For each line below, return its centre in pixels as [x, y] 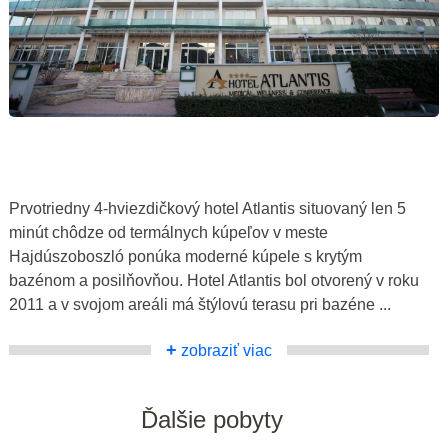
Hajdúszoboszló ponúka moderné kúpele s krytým [185, 256]
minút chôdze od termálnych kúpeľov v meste [168, 232]
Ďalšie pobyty [211, 419]
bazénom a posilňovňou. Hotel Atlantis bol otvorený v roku [214, 280]
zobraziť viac [224, 350]
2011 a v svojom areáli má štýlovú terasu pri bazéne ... [200, 304]
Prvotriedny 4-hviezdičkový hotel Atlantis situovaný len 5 [207, 208]
